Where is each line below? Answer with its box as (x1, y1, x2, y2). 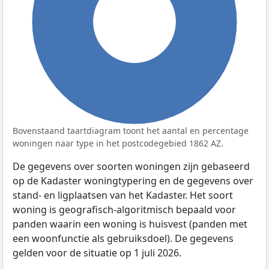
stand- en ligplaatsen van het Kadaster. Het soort (13, 188, 233, 202)
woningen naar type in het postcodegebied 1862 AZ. (13, 137, 223, 149)
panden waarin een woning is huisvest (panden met (13, 217, 247, 231)
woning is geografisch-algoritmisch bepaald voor (13, 202, 236, 216)
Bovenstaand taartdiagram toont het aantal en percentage (13, 124, 249, 136)
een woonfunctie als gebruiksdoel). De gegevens (13, 231, 234, 245)
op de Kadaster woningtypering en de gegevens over (13, 174, 253, 187)
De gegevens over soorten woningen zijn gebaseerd (13, 159, 250, 173)
